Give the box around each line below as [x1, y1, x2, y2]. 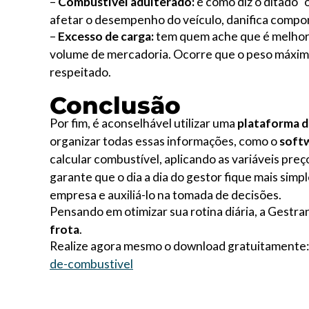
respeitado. [50, 65, 111, 79]
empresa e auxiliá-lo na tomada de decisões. [50, 188, 281, 202]
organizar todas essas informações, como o [50, 134, 279, 148]
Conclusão [50, 91, 181, 120]
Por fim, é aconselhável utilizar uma [50, 116, 237, 130]
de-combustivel [50, 257, 133, 271]
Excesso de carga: [58, 29, 154, 43]
